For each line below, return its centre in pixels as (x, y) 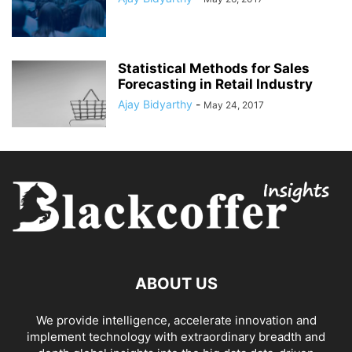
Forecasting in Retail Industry (215, 84)
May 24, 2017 (234, 105)
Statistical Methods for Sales (214, 68)
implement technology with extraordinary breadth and (176, 337)
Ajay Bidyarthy (155, 104)
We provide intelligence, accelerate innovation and (176, 321)
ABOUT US (176, 284)
